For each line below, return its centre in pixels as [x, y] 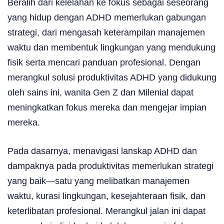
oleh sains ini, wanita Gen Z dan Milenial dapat [100, 92]
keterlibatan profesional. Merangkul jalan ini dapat [106, 211]
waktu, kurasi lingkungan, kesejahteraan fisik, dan [106, 196]
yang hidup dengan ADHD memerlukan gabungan [107, 17]
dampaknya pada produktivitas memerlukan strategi [110, 166]
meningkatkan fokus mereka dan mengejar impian [107, 107]
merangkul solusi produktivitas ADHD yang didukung [112, 77]
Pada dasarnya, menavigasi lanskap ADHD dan [102, 151]
